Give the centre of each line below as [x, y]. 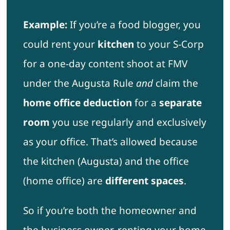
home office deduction [77, 103]
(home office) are [64, 181]
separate [180, 103]
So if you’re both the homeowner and [110, 211]
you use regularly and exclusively [128, 122]
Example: [45, 25]
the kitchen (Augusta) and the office [106, 161]
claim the [175, 83]
